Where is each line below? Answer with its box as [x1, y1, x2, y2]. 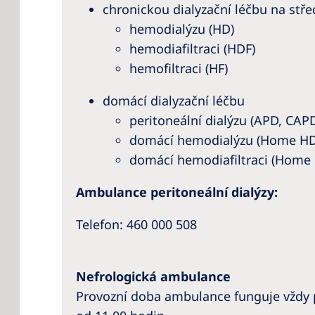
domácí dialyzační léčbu [103, 91, 245, 109]
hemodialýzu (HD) [129, 20, 234, 37]
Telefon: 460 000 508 [76, 215, 197, 233]
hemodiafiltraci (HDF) [129, 39, 255, 57]
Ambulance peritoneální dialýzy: [76, 183, 278, 200]
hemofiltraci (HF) [129, 59, 228, 77]
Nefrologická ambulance [76, 267, 231, 285]
